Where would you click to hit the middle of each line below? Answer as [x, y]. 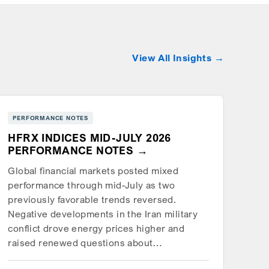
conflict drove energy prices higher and [96, 229]
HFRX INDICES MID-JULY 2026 [89, 138]
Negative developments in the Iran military [103, 214]
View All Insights [172, 58]
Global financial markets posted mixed [93, 171]
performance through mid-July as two [92, 186]
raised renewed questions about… [85, 243]
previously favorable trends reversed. [92, 200]
